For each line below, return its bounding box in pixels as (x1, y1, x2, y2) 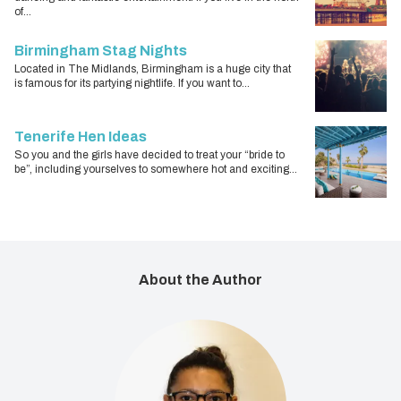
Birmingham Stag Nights (14, 42, 187, 58)
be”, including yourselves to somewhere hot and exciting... (14, 162, 297, 175)
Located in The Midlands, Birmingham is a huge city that (14, 62, 291, 75)
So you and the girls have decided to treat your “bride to (14, 148, 285, 161)
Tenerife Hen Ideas (14, 128, 147, 144)
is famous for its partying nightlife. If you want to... (14, 76, 250, 90)
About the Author (139, 271, 262, 287)
